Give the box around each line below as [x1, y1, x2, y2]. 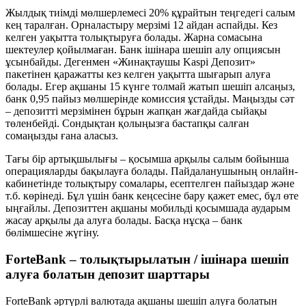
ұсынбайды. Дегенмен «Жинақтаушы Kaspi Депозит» [5, 56, 255, 68]
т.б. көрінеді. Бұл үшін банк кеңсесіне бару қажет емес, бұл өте [5, 190, 298, 202]
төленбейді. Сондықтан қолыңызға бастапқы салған [5, 117, 249, 130]
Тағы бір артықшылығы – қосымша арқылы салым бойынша [5, 153, 289, 165]
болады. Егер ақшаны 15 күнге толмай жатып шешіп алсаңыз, [5, 81, 295, 93]
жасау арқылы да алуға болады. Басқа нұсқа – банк [5, 214, 242, 227]
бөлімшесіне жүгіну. [5, 227, 99, 239]
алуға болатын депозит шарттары [5, 266, 210, 281]
